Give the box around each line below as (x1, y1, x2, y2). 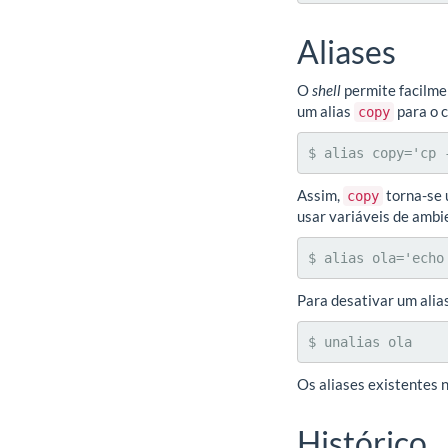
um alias (297, 101, 354, 120)
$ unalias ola (308, 334, 412, 350)
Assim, (297, 185, 343, 204)
